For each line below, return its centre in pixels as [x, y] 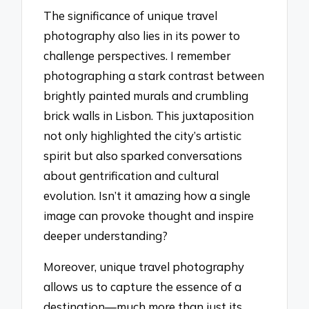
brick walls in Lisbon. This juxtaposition [149, 116]
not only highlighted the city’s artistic [143, 136]
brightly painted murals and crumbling [146, 96]
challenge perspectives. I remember [137, 56]
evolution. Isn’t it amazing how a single [147, 196]
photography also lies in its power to [142, 36]
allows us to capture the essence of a [143, 286]
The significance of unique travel [131, 16]
